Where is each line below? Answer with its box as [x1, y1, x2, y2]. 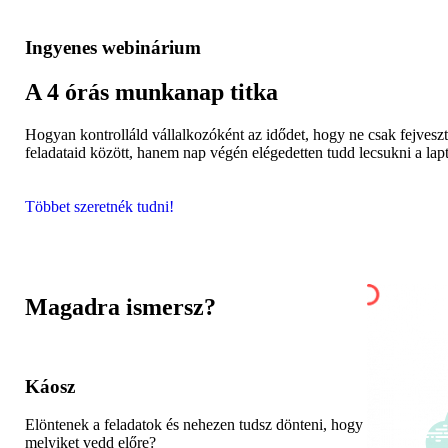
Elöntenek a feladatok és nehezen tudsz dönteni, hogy [25, 416, 363, 434]
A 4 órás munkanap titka [25, 78, 278, 105]
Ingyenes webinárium [25, 36, 201, 58]
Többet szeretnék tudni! [25, 197, 174, 215]
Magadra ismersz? [25, 294, 216, 320]
